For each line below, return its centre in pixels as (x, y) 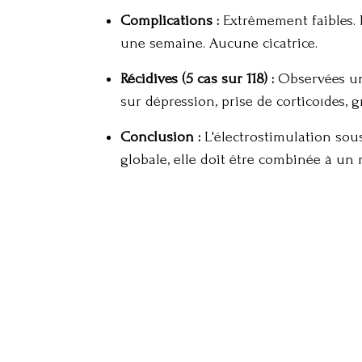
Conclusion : (160, 137)
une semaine (162, 43)
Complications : (170, 21)
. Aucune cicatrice (259, 43)
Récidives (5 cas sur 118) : (197, 79)
